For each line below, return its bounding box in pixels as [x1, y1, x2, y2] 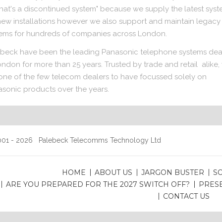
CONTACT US [163, 191, 210, 201]
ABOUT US [94, 167, 132, 177]
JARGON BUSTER [141, 167, 204, 177]
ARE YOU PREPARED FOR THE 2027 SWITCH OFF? [5, 179, 190, 189]
